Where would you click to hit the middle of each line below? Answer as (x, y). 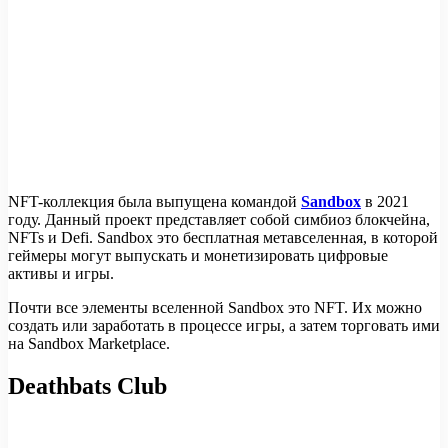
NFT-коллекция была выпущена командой (154, 201)
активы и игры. (61, 273)
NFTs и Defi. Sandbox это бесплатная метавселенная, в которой (223, 237)
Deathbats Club (87, 385)
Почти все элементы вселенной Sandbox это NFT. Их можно (215, 307)
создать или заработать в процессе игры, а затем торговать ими (224, 325)
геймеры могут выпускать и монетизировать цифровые (198, 255)
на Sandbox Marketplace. (89, 343)
